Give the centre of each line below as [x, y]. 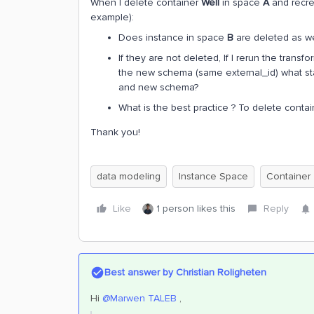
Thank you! [117, 132]
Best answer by [139, 272]
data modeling [129, 176]
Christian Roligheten [220, 272]
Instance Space [213, 176]
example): [112, 17]
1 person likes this [196, 209]
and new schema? [158, 87]
